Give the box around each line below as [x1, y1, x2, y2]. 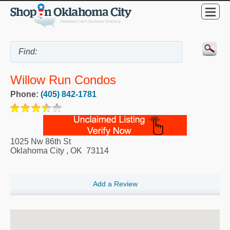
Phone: [10, 89, 41, 99]
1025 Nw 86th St [10, 137, 71, 146]
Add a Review [92, 180, 138, 188]
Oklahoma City [10, 146, 64, 155]
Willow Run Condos [10, 72, 116, 87]
